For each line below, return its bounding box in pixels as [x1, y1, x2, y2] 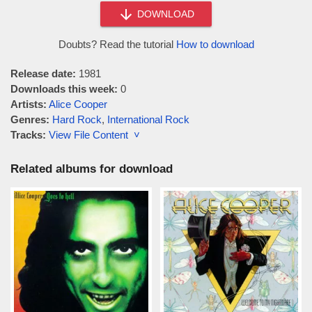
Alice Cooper [49, 98, 107, 110]
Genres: [10, 114, 49, 125]
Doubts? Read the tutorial [58, 38, 176, 50]
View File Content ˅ [49, 129, 140, 141]
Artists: [10, 98, 47, 110]
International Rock [107, 114, 189, 125]
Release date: [10, 68, 76, 79]
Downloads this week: [10, 83, 118, 95]
